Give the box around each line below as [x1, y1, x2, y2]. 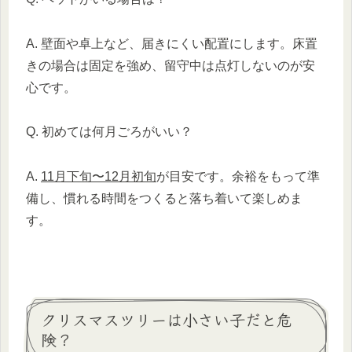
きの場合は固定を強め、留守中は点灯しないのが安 [26, 58, 315, 72]
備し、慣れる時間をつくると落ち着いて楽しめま [26, 192, 302, 206]
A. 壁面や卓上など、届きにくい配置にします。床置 [26, 36, 317, 50]
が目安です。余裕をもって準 [156, 170, 320, 184]
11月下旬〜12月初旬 [41, 170, 156, 184]
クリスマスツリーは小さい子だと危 [41, 307, 292, 331]
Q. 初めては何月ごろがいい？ [26, 125, 192, 139]
